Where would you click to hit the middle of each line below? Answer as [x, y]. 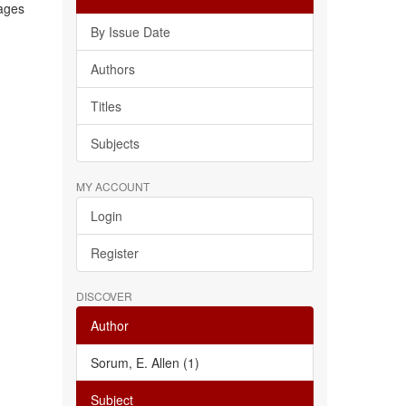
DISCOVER [104, 296]
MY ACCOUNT [112, 186]
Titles [106, 106]
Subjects [115, 143]
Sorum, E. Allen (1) [145, 362]
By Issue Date [130, 32]
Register [114, 253]
